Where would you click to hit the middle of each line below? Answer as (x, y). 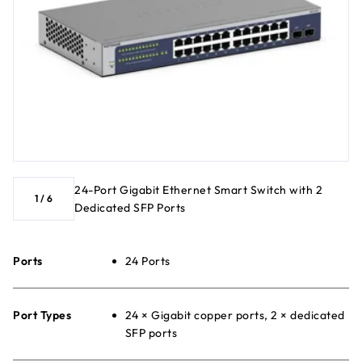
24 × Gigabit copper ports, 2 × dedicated (235, 315)
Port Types (42, 315)
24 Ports (147, 261)
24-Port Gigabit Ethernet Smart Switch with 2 (198, 189)
